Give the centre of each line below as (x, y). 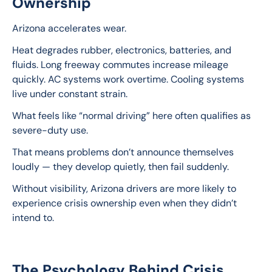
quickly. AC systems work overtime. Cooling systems (129, 80)
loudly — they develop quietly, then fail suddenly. (121, 167)
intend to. (33, 218)
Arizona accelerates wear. (69, 29)
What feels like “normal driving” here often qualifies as (133, 116)
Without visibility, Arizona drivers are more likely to (125, 189)
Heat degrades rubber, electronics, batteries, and (123, 50)
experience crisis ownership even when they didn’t (126, 203)
